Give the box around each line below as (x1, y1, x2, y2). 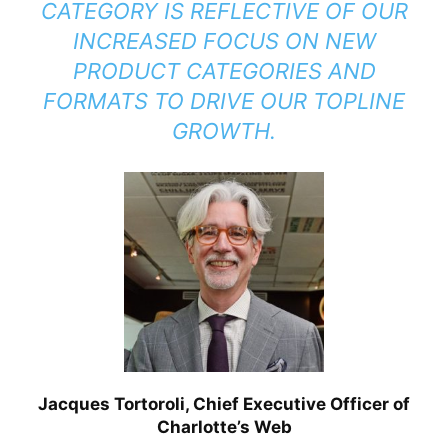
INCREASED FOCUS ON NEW (72, 28, 376, 55)
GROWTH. (172, 118, 276, 145)
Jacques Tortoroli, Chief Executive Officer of (38, 394, 410, 415)
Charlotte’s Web (156, 417, 292, 438)
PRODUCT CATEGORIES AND (72, 58, 376, 85)
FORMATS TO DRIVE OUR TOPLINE (43, 88, 405, 115)
